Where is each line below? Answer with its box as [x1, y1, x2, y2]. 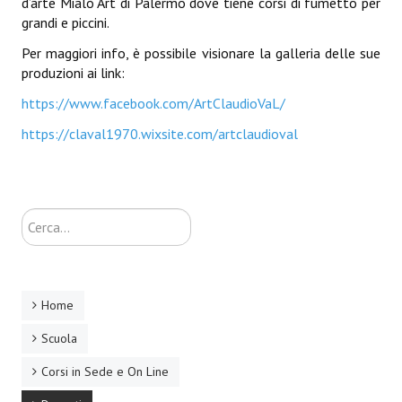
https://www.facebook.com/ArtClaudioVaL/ [22, 94, 285, 112]
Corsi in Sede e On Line [41, 363, 169, 380]
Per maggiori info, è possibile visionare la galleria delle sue [22, 44, 380, 62]
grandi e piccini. [22, 13, 109, 31]
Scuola [41, 330, 77, 346]
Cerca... [22, 210, 64, 228]
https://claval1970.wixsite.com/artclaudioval [22, 125, 298, 143]
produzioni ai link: [22, 64, 125, 82]
